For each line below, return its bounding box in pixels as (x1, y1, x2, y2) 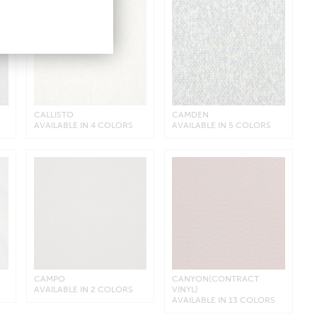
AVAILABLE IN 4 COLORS (33, 120, 133, 130)
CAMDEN (172, 109, 209, 120)
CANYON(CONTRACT (172, 274, 260, 284)
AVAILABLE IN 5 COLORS (172, 120, 272, 130)
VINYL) (172, 284, 199, 295)
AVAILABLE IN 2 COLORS (33, 284, 133, 295)
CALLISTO (33, 109, 74, 120)
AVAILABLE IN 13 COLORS (172, 295, 276, 306)
